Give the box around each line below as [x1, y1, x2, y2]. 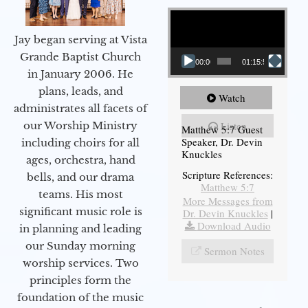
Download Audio [197, 218, 271, 232]
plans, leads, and [38, 84, 123, 98]
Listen [221, 118, 247, 133]
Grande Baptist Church [20, 49, 141, 63]
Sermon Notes [203, 243, 265, 258]
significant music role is [19, 204, 142, 218]
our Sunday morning [25, 239, 135, 252]
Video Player [170, 3, 203, 16]
